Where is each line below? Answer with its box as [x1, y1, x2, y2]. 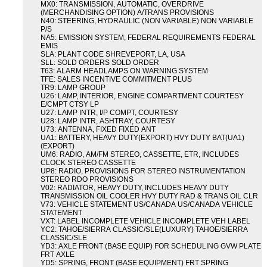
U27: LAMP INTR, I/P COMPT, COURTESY [41, 108, 178, 117]
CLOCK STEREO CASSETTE [41, 159, 136, 167]
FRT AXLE [41, 250, 74, 259]
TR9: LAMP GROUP [41, 83, 105, 92]
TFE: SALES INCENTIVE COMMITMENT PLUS [41, 75, 192, 84]
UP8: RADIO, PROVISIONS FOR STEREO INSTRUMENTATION [41, 167, 246, 176]
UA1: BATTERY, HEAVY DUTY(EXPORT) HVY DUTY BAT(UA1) [41, 133, 244, 142]
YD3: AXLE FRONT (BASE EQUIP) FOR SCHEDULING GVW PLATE [41, 242, 261, 251]
